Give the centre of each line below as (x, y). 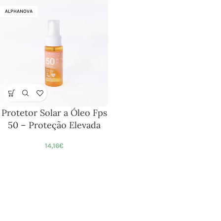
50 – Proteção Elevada (54, 125)
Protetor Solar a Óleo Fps (54, 113)
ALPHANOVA (19, 11)
